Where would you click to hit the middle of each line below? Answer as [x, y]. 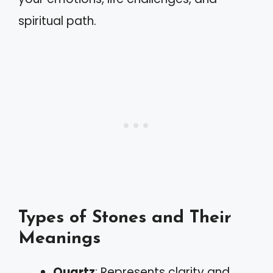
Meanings [59, 239]
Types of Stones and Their [125, 218]
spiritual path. [57, 21]
